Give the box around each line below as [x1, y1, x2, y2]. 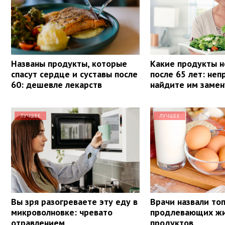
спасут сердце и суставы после [11, 68, 138, 80]
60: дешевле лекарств [11, 78, 102, 90]
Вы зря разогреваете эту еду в [11, 195, 138, 207]
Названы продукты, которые [11, 57, 127, 69]
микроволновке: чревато [11, 206, 113, 218]
